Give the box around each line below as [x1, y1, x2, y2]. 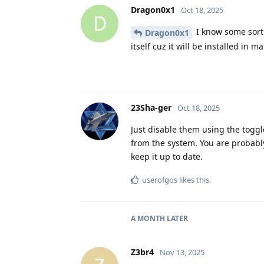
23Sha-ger [131, 101, 171, 113]
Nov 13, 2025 [160, 246, 204, 258]
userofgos [142, 174, 177, 185]
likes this [177, 174, 209, 185]
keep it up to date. [131, 150, 203, 162]
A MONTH [131, 213, 165, 223]
